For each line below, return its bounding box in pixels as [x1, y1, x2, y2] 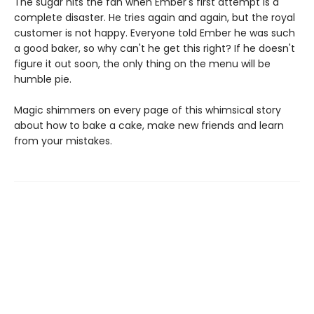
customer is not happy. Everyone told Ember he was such [14, 26, 295, 41]
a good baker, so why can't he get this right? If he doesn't [14, 41, 295, 56]
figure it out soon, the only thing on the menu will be [14, 57, 271, 71]
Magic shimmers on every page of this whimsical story [14, 103, 281, 118]
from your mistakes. [14, 134, 112, 149]
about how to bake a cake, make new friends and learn [14, 118, 284, 133]
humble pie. [14, 72, 71, 87]
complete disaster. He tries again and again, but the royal [14, 11, 295, 25]
